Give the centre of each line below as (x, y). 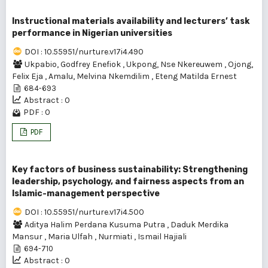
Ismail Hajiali (162, 237)
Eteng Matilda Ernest (196, 76)
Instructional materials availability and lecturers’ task (131, 21)
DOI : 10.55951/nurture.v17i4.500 (84, 212)
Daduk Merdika (200, 225)
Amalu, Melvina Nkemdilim (100, 76)
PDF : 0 (37, 112)
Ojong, (240, 64)
